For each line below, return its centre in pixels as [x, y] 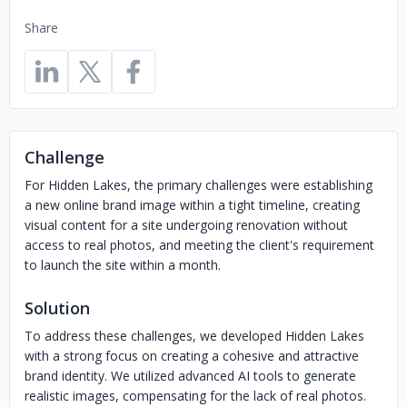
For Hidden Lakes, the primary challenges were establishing [199, 185]
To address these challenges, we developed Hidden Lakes [194, 336]
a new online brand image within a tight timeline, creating [192, 205]
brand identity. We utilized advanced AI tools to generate [190, 376]
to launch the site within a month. [123, 265]
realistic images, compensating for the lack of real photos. [195, 396]
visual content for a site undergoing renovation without [186, 225]
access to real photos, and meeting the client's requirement [199, 245]
